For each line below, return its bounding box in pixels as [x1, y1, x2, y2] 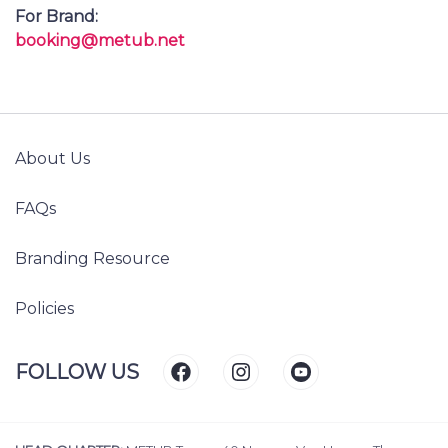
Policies [15, 299, 74, 319]
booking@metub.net [15, 31, 185, 51]
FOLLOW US [15, 360, 139, 385]
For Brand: [15, 7, 98, 27]
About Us [15, 149, 90, 169]
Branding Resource [15, 249, 170, 269]
